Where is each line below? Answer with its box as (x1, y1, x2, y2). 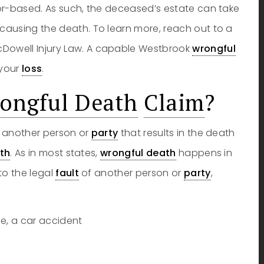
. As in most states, (10, 146, 101, 160)
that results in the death (118, 126, 235, 140)
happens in (176, 146, 233, 160)
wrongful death (100, 146, 176, 160)
